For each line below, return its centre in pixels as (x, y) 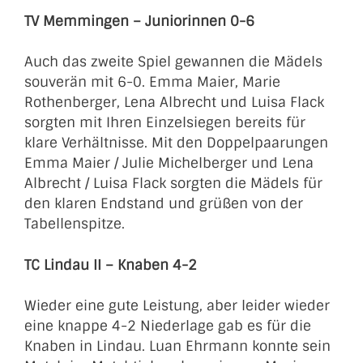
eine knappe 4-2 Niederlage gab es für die (168, 326)
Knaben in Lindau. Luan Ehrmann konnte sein (177, 346)
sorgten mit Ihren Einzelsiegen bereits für (165, 122)
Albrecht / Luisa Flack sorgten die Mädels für (173, 183)
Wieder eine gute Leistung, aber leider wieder (177, 305)
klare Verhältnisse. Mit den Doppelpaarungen (176, 143)
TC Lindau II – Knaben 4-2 (111, 265)
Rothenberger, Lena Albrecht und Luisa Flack (174, 102)
